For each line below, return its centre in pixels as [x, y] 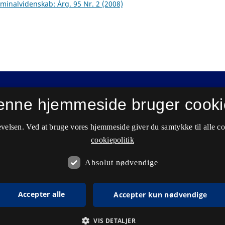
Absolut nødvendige [121, 162]
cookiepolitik [113, 140]
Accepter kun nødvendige [160, 195]
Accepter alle [41, 194]
